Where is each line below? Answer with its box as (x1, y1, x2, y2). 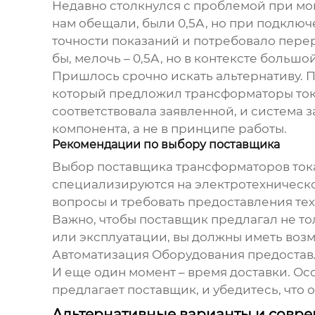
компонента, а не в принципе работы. (51, 122, 287, 136)
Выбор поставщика (51, 160, 176, 174)
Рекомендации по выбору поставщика (51, 138, 280, 152)
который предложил (51, 86, 185, 101)
